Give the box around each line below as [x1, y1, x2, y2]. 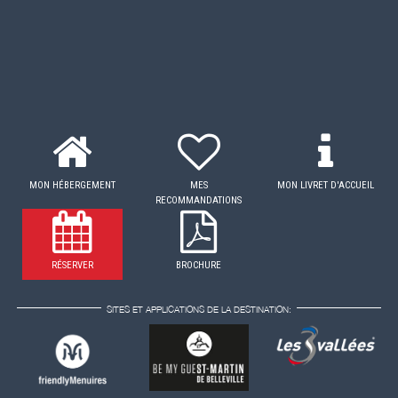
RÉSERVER [51, 259, 93, 271]
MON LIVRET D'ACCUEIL [277, 179, 375, 191]
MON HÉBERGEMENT [28, 179, 115, 191]
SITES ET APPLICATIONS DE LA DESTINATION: [107, 304, 291, 314]
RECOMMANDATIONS [155, 194, 243, 206]
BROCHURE [176, 259, 222, 271]
